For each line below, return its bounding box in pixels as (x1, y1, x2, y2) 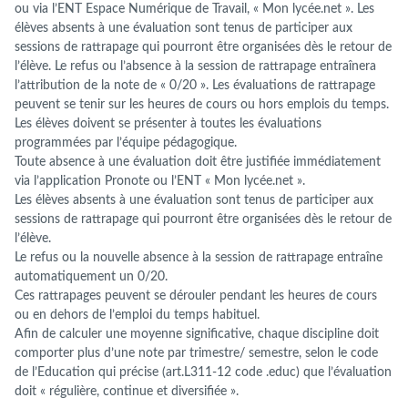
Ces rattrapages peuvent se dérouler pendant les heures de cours (15, 289, 377, 303)
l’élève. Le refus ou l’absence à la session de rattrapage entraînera (15, 59, 376, 74)
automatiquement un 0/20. (15, 270, 168, 284)
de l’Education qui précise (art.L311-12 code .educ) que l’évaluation (15, 365, 392, 380)
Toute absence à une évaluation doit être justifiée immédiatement (15, 155, 381, 169)
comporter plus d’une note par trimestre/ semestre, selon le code (15, 346, 378, 361)
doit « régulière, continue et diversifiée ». (15, 384, 239, 399)
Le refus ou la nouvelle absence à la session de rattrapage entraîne (15, 250, 382, 265)
